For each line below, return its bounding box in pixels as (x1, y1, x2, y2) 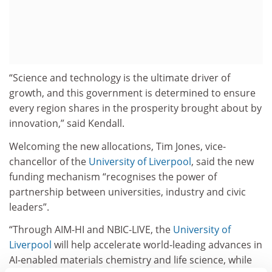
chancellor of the (9, 154, 89, 168)
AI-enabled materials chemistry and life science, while (9, 253, 252, 267)
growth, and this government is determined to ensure (9, 86, 256, 100)
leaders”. (9, 200, 49, 214)
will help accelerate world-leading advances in (52, 238, 262, 252)
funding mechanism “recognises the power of (9, 169, 217, 183)
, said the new (191, 154, 254, 168)
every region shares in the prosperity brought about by (9, 101, 262, 115)
